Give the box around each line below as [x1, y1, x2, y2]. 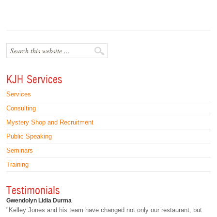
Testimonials [6, 186, 61, 196]
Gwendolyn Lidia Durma [6, 197, 72, 204]
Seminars [6, 147, 33, 154]
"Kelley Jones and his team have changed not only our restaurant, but [6, 206, 202, 214]
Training [6, 161, 29, 168]
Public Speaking [6, 133, 52, 140]
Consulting [6, 105, 36, 112]
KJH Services [6, 75, 63, 85]
